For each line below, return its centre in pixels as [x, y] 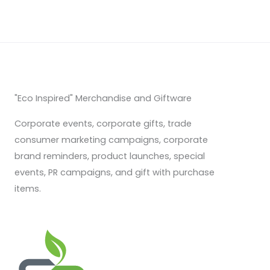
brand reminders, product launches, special [110, 156]
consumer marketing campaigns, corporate [111, 140]
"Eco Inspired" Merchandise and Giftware [103, 98]
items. [28, 188]
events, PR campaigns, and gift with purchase [115, 172]
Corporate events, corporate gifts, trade [103, 123]
